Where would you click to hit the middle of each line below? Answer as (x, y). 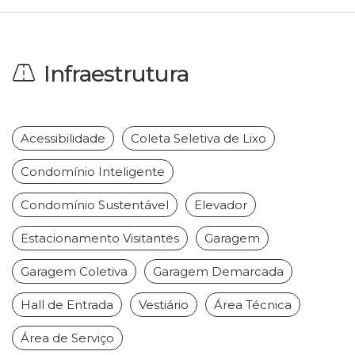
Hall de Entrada (67, 305)
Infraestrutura (116, 74)
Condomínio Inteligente (93, 172)
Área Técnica (253, 305)
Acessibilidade (63, 139)
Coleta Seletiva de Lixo (198, 139)
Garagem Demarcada (218, 272)
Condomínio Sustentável (95, 205)
